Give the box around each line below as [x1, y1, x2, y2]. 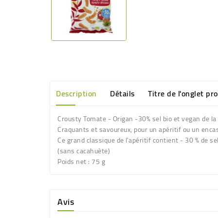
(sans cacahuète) [57, 144, 110, 157]
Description [56, 86, 97, 101]
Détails [110, 86, 135, 101]
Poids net [57, 155, 87, 168]
